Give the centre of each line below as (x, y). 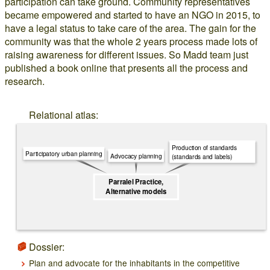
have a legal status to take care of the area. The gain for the (130, 28)
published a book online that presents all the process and (126, 68)
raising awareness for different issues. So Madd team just (127, 55)
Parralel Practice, (136, 182)
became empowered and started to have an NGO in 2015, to (133, 15)
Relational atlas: (64, 115)
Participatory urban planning (64, 154)
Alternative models (136, 191)
